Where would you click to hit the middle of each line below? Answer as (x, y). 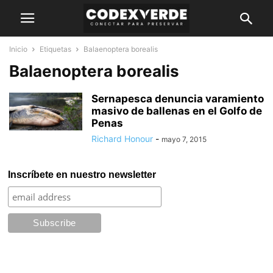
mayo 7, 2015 (184, 139)
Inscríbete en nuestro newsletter (82, 175)
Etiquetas (55, 49)
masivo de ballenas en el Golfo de (177, 111)
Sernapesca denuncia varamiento (178, 99)
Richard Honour (122, 139)
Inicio (18, 49)
